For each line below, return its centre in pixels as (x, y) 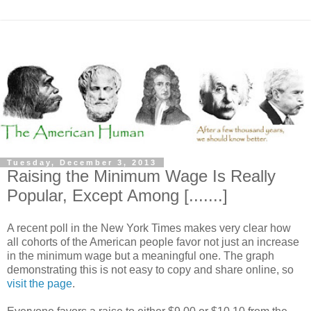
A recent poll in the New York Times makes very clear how (149, 228)
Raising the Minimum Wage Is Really (141, 176)
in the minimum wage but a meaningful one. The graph (141, 256)
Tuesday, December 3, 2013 (82, 162)
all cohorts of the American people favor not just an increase (153, 242)
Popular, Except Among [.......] (117, 195)
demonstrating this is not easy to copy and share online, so (150, 270)
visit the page (40, 284)
